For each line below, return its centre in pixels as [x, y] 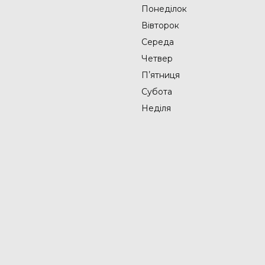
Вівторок [160, 26]
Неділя [156, 109]
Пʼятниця [161, 75]
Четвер [157, 59]
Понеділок [164, 9]
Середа [158, 42]
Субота [157, 92]
